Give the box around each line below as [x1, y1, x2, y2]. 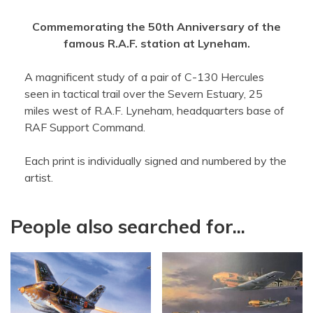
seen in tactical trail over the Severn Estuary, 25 [24, 86, 263, 101]
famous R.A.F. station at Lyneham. [63, 36, 250, 50]
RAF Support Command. [24, 119, 145, 134]
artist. [24, 170, 53, 184]
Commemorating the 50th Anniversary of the [32, 19, 281, 34]
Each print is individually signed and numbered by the [24, 153, 286, 168]
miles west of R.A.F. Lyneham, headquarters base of [24, 103, 284, 117]
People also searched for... [10, 214, 245, 238]
